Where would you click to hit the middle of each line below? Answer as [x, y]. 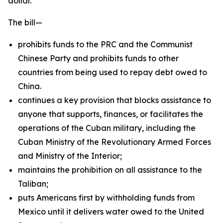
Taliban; [33, 184]
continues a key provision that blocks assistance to [114, 100]
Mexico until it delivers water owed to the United [111, 212]
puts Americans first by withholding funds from [106, 198]
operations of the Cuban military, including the [107, 128]
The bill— [25, 22]
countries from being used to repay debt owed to [112, 72]
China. [31, 86]
